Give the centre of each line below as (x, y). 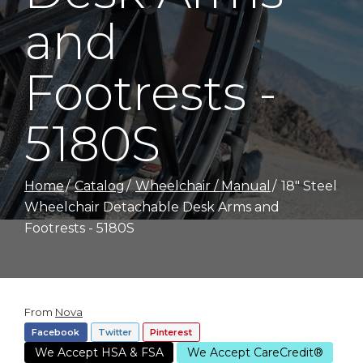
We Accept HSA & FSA (99, 352)
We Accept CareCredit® (255, 352)
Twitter (115, 332)
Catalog (99, 186)
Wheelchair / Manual (203, 186)
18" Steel (309, 186)
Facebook (56, 332)
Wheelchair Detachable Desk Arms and (152, 207)
